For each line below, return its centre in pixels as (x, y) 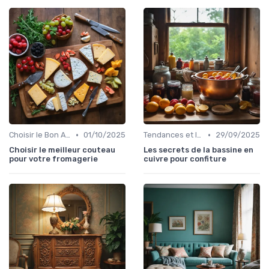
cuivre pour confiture (185, 159)
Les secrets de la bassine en (198, 150)
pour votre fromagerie (53, 159)
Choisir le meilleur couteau (62, 150)
